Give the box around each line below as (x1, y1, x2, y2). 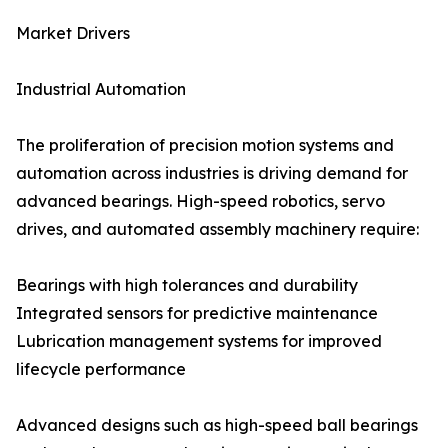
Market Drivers (16, 23, 130, 44)
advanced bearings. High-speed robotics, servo (16, 191, 385, 212)
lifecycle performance (16, 359, 186, 380)
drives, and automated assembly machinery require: (16, 219, 419, 240)
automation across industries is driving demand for (16, 163, 408, 184)
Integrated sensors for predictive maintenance (16, 303, 378, 324)
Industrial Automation (16, 79, 186, 100)
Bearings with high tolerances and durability (16, 275, 358, 296)
